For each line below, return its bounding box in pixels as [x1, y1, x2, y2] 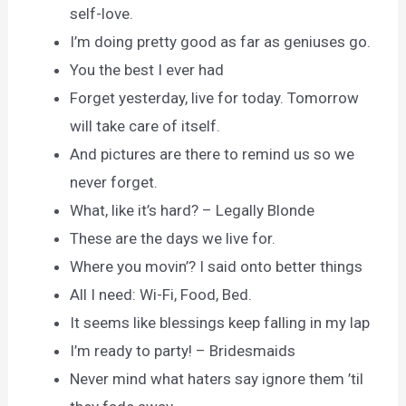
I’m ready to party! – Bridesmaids [70, 342, 296, 361]
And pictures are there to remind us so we [70, 145, 355, 164]
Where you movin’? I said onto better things [70, 257, 363, 276]
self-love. [70, 5, 134, 24]
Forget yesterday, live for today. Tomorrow [70, 89, 360, 108]
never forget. [70, 173, 159, 192]
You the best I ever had [70, 61, 225, 80]
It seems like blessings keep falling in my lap [70, 314, 371, 333]
